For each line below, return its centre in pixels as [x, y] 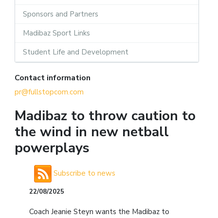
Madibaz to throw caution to [105, 116]
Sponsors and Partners [61, 14]
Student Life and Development [76, 52]
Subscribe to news [83, 173]
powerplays [52, 148]
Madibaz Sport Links [56, 33]
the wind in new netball [92, 132]
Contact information [53, 78]
